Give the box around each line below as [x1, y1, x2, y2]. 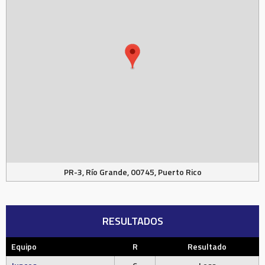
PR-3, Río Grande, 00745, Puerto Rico [63, 166, 202, 179]
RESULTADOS [102, 213, 163, 230]
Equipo [11, 240, 37, 253]
